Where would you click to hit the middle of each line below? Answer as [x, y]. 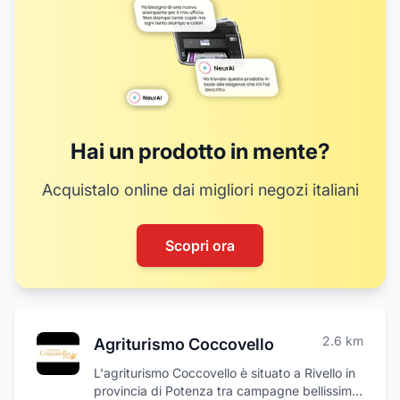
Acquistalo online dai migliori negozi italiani [200, 190]
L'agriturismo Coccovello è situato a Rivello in [225, 373]
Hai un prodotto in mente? [200, 151]
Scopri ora [200, 246]
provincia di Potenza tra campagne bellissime [226, 391]
